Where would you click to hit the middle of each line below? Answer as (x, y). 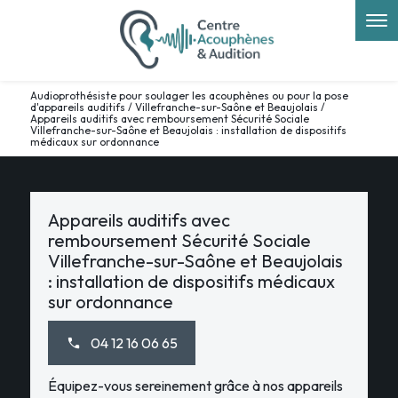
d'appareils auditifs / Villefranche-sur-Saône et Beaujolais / (177, 107)
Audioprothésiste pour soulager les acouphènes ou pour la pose (189, 95)
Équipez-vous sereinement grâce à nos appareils (195, 386)
